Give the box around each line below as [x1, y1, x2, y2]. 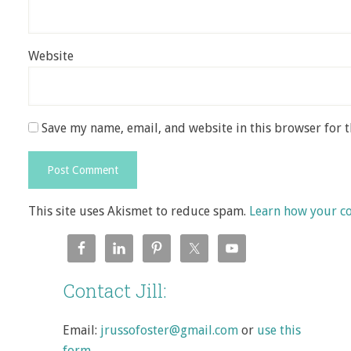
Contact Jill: [63, 278, 167, 303]
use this [257, 323, 301, 338]
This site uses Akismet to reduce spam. [28, 204, 249, 219]
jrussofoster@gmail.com [100, 323, 238, 338]
